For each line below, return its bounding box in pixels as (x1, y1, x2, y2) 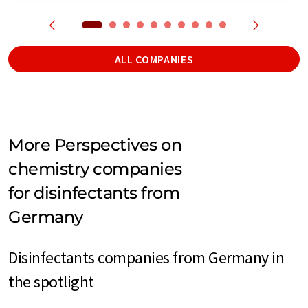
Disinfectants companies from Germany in (8, 246, 285, 268)
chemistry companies (8, 158, 182, 179)
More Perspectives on (8, 134, 182, 155)
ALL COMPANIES (114, 52, 194, 66)
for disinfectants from (8, 182, 180, 203)
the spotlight (8, 270, 94, 292)
